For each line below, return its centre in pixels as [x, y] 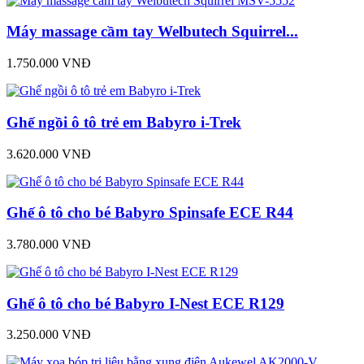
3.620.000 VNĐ [49, 154]
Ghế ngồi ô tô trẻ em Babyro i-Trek [124, 122]
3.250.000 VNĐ [49, 335]
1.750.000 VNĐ [49, 63]
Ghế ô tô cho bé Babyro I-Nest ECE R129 [145, 303]
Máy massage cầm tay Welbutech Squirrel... [152, 32]
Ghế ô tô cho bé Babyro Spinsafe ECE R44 [150, 213]
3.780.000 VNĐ [49, 244]
